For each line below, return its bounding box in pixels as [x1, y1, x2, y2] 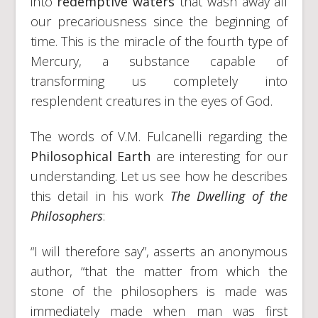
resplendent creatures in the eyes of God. [30, 92, 273, 109]
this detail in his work [30, 187, 170, 204]
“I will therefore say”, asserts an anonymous [30, 242, 288, 260]
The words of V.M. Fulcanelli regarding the [30, 127, 288, 145]
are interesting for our [155, 147, 288, 165]
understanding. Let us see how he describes [30, 167, 288, 185]
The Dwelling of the [170, 187, 288, 204]
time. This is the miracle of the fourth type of [30, 32, 288, 50]
